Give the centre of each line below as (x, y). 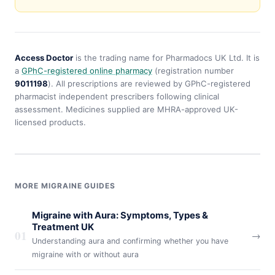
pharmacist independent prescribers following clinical (117, 96)
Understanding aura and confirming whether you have (130, 241)
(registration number (193, 70)
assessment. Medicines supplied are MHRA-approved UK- (126, 109)
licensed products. (50, 122)
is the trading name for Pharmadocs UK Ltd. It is (166, 57)
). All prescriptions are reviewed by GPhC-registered (149, 83)
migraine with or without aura (85, 254)
